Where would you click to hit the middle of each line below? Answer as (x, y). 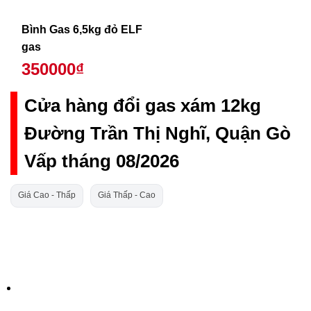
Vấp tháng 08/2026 (102, 161)
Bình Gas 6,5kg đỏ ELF (47, 29)
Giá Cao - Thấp (47, 195)
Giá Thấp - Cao (127, 195)
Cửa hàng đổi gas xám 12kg (143, 106)
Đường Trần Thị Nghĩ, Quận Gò (158, 134)
